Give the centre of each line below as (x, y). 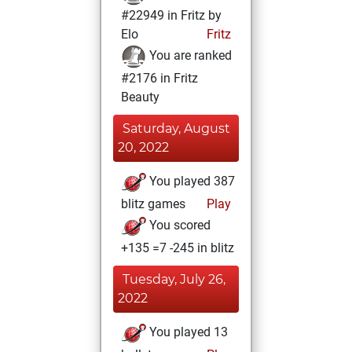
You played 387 (191, 181)
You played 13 (187, 332)
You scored (178, 225)
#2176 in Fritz (159, 78)
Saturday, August (176, 128)
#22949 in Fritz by (171, 15)
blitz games (153, 204)
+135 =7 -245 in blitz (178, 248)
